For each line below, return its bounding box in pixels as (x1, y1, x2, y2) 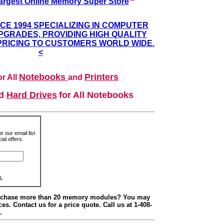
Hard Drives (6, 90, 57, 100)
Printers (84, 72, 118, 82)
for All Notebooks (59, 90, 133, 100)
